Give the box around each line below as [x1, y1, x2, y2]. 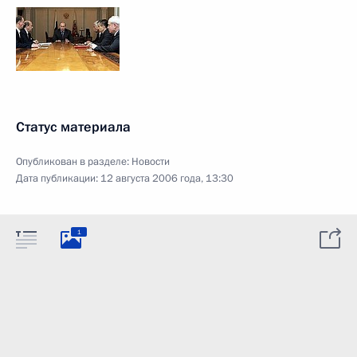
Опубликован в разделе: [16, 155, 131, 169]
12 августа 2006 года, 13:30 [100, 171, 233, 186]
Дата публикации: [16, 171, 100, 186]
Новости [131, 155, 170, 169]
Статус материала [16, 118, 131, 136]
